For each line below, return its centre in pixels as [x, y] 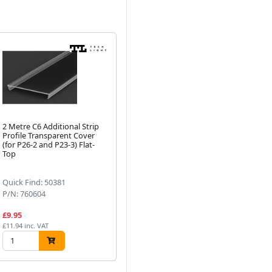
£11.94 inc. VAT [26, 225]
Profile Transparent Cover [49, 135]
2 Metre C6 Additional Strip [51, 126]
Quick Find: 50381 [34, 182]
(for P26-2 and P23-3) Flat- [49, 144]
